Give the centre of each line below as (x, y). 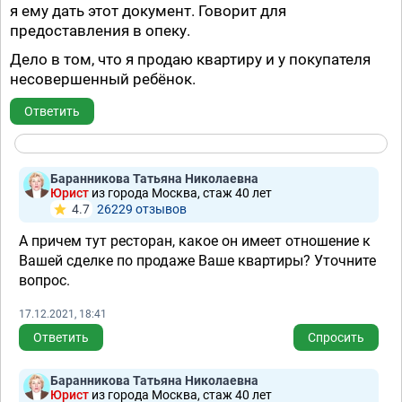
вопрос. (44, 280)
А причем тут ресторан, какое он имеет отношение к (195, 241)
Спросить (336, 337)
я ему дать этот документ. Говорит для (148, 11)
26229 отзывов (142, 209)
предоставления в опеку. (100, 31)
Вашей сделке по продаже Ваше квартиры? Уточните (197, 261)
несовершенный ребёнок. (103, 79)
